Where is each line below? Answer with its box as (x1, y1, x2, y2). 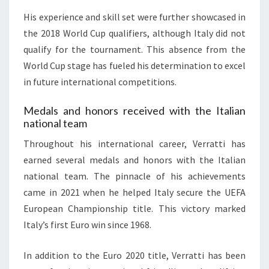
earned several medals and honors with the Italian (23, 154, 246, 166)
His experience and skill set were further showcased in (23, 11, 246, 23)
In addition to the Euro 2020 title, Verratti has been (23, 249, 246, 262)
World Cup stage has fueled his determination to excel (23, 59, 246, 72)
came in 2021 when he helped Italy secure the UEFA (23, 186, 246, 199)
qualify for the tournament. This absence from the (23, 43, 246, 56)
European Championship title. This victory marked (23, 202, 246, 215)
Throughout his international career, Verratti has (23, 138, 246, 150)
